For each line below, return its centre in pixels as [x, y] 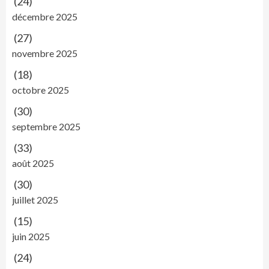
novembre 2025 [45, 53]
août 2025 [33, 163]
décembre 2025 [45, 17]
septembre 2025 [46, 126]
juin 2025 [31, 236]
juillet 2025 [35, 200]
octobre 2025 [41, 90]
